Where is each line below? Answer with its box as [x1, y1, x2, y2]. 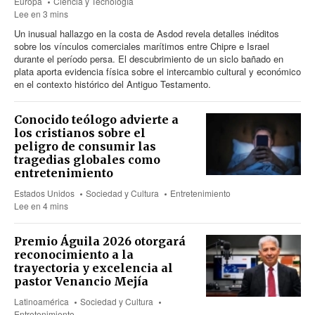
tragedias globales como [14, 152, 160, 167]
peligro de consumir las [14, 139, 156, 153]
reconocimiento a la [14, 247, 134, 262]
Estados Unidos [14, 186, 75, 199]
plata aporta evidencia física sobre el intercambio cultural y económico [14, 64, 301, 78]
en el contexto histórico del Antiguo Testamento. [14, 77, 211, 91]
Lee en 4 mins [14, 199, 68, 212]
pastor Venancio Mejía [14, 274, 148, 288]
